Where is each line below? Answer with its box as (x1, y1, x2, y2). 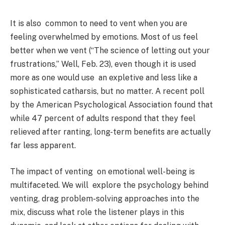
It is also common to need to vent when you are (10, 19, 187, 28)
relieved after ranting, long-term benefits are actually (10, 127, 215, 137)
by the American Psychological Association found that (10, 100, 213, 109)
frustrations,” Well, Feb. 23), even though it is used (10, 59, 196, 69)
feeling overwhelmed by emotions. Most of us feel (10, 32, 198, 42)
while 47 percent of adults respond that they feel (10, 114, 195, 123)
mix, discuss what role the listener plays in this (10, 207, 184, 217)
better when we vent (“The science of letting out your (10, 46, 210, 55)
